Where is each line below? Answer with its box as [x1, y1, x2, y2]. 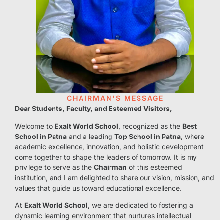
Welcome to [15, 121, 55, 130]
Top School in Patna [114, 132, 181, 140]
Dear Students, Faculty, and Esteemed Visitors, [15, 104, 172, 113]
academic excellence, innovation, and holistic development [15, 142, 204, 151]
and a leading [67, 132, 114, 140]
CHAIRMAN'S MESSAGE [66, 94, 164, 103]
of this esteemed [127, 163, 182, 171]
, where [181, 132, 204, 140]
